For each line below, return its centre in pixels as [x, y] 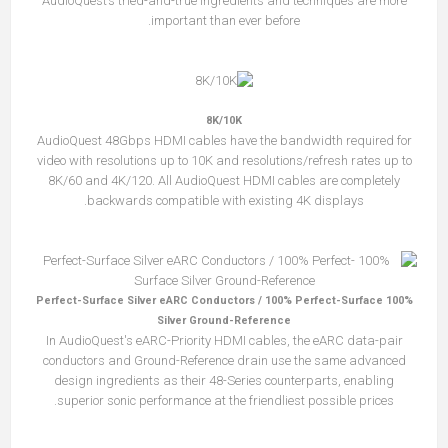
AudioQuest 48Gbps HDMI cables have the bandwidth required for [224, 141]
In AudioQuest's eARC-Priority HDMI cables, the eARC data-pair [224, 341]
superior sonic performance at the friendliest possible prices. [225, 401]
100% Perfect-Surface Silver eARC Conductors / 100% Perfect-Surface [209, 301]
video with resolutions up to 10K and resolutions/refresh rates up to [224, 161]
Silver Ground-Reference [224, 321]
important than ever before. [225, 21]
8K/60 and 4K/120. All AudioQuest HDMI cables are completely [224, 181]
